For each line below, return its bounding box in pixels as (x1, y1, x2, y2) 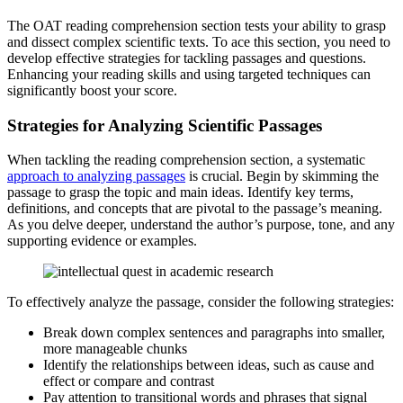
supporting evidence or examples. (7, 233, 197, 249)
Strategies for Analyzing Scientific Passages (7, 115, 322, 135)
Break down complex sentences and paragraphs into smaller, (43, 325, 385, 341)
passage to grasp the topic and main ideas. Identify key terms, (7, 184, 354, 201)
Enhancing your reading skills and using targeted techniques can (7, 67, 371, 82)
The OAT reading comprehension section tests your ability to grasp (7, 18, 386, 33)
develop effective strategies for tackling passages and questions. (7, 50, 366, 66)
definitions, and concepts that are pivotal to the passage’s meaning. (7, 201, 382, 217)
